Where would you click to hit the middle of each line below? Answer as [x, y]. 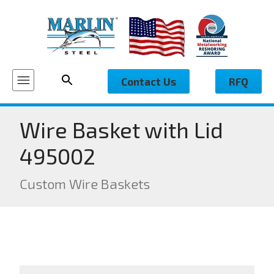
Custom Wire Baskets [85, 184]
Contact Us [149, 81]
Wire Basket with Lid [121, 129]
